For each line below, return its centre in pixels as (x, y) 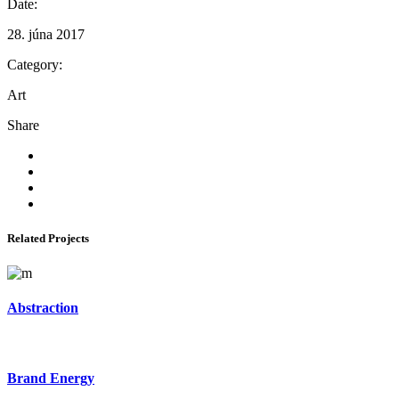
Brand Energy (51, 379)
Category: (35, 64)
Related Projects (48, 239)
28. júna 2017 (46, 34)
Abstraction (43, 308)
